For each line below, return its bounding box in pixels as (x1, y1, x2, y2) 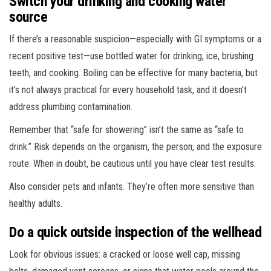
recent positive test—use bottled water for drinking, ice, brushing (9, 50, 253, 62)
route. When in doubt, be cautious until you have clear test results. (9, 157, 256, 169)
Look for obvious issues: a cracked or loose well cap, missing (9, 248, 240, 260)
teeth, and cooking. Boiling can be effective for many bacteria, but (9, 67, 258, 79)
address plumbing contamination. (9, 100, 132, 113)
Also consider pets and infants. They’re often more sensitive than (9, 180, 254, 192)
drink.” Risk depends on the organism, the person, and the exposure (9, 140, 262, 152)
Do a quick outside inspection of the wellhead (9, 223, 262, 241)
